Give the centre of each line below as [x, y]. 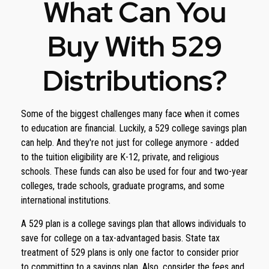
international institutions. [66, 200]
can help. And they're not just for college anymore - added [130, 143]
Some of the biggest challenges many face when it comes [130, 114]
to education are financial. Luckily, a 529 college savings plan [134, 128]
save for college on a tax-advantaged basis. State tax [120, 238]
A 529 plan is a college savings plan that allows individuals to [134, 224]
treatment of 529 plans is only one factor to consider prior [130, 252]
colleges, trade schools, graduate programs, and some [123, 186]
